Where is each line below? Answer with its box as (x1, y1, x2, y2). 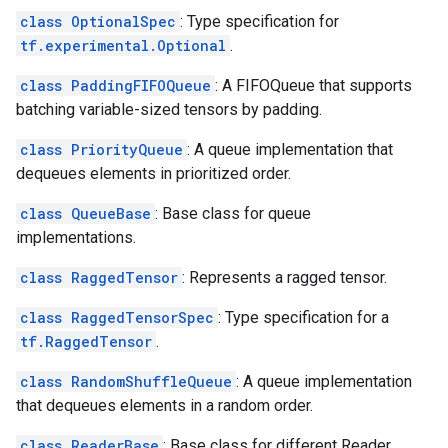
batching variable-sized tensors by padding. (16, 100, 322, 119)
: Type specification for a (218, 308, 389, 327)
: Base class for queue (155, 204, 311, 223)
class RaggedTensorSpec (20, 308, 214, 327)
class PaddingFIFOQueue (20, 76, 211, 95)
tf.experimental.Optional (20, 36, 226, 55)
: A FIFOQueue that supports (215, 76, 412, 95)
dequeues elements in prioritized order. (16, 164, 291, 183)
